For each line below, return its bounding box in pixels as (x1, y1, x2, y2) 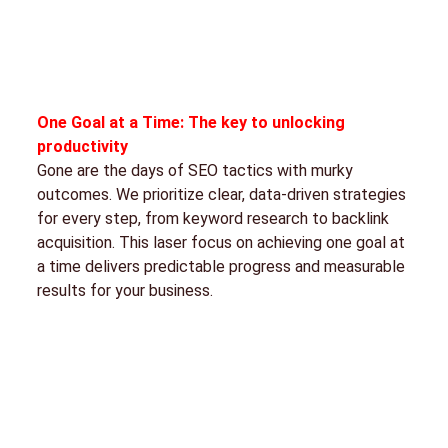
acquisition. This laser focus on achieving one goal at (36, 232, 405, 252)
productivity (36, 136, 128, 156)
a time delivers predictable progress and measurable (36, 256, 405, 276)
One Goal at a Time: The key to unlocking (36, 112, 345, 132)
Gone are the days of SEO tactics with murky (36, 160, 353, 180)
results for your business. (36, 280, 213, 300)
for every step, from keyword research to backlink (36, 208, 389, 228)
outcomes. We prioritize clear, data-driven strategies (36, 184, 406, 204)
